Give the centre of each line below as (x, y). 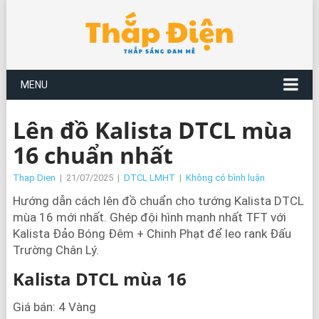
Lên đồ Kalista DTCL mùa (152, 130)
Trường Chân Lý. (56, 250)
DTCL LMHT (149, 178)
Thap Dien (34, 178)
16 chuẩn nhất (93, 155)
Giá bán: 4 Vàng (54, 307)
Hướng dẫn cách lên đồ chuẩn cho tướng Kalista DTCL (158, 201)
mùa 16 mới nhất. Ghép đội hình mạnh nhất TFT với (149, 217)
